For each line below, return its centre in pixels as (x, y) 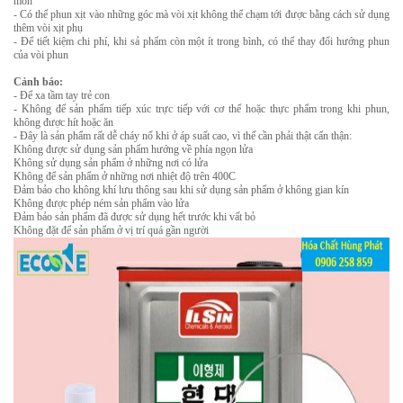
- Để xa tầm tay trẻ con (62, 95)
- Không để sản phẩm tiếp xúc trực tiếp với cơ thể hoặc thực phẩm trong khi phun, (201, 109)
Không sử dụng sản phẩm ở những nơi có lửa (111, 163)
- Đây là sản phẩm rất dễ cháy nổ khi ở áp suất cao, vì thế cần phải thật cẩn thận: (183, 136)
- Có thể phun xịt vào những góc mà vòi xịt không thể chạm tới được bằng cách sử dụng (201, 14)
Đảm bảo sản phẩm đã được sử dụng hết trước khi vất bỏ (134, 217)
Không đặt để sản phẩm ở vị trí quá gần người (111, 230)
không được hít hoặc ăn (63, 122)
